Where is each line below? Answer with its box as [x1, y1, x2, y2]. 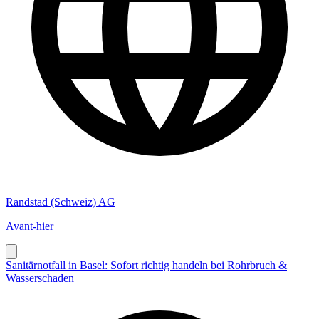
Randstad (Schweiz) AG [6, 195, 115, 208]
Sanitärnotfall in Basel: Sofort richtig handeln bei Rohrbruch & [6, 258, 287, 271]
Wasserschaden [6, 271, 74, 284]
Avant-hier [6, 219, 53, 232]
